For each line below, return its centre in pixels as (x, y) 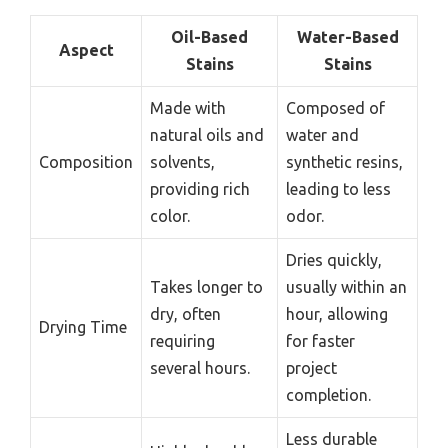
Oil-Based (209, 36)
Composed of (335, 107)
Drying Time (83, 326)
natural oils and (207, 134)
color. (170, 215)
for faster (320, 340)
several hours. (200, 367)
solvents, (182, 161)
